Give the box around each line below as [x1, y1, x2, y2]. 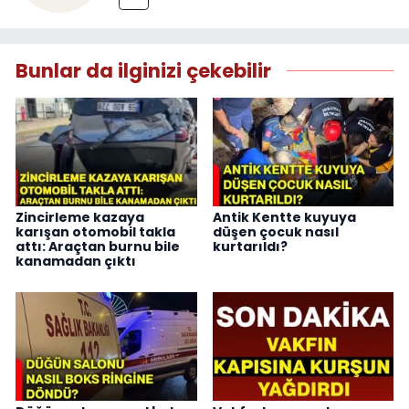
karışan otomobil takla [16, 223, 175, 242]
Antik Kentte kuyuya [212, 208, 356, 227]
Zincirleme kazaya [16, 208, 144, 227]
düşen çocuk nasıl [212, 223, 339, 242]
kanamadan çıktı [16, 252, 136, 271]
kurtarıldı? [212, 237, 288, 257]
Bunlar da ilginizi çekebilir [16, 57, 271, 84]
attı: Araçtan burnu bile [16, 237, 180, 257]
